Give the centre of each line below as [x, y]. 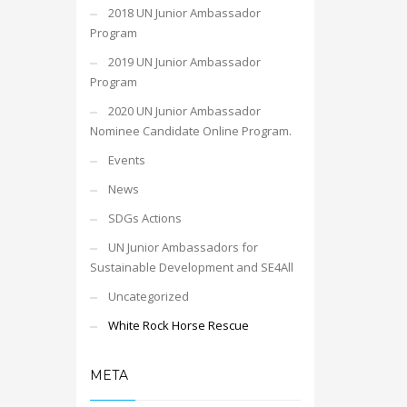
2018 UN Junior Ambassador [184, 13]
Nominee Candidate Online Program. [190, 131]
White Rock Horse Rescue [178, 325]
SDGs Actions [144, 218]
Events [126, 160]
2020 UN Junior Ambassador [184, 111]
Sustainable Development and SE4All [191, 267]
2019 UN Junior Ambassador [184, 62]
